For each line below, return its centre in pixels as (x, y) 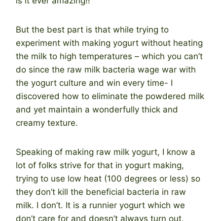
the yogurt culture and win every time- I (94, 83)
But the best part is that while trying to (92, 29)
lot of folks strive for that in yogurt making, (100, 165)
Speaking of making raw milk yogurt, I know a (106, 152)
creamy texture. (47, 123)
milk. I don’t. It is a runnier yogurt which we (100, 205)
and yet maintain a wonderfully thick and (97, 109)
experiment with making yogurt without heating (109, 43)
